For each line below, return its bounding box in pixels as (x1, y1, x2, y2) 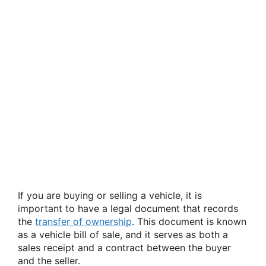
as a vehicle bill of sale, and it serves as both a (18, 229, 228, 240)
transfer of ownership (35, 216, 132, 227)
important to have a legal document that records (18, 202, 238, 214)
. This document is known (132, 216, 246, 227)
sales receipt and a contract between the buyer (18, 242, 231, 254)
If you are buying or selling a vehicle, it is (18, 189, 202, 201)
